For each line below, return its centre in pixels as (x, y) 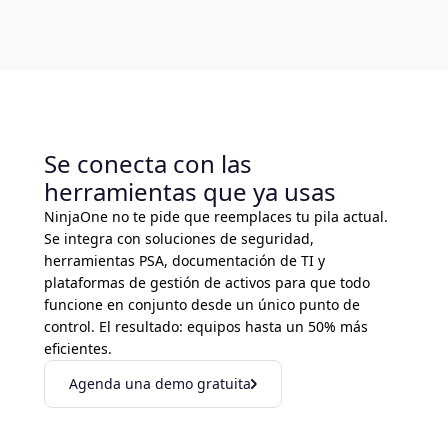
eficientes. (78, 349)
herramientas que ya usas (190, 192)
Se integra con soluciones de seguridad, (179, 239)
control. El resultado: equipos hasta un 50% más (206, 327)
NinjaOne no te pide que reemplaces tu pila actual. (216, 217)
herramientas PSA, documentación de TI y (184, 261)
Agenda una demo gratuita (160, 384)
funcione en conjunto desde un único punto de (202, 305)
